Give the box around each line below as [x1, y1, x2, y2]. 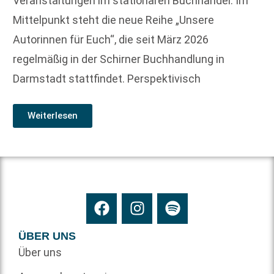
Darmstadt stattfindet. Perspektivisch [13, 72, 201, 86]
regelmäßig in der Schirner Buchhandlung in [13, 53, 224, 66]
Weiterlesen [28, 110, 78, 122]
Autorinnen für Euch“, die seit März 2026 [13, 33, 209, 46]
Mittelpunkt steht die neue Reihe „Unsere [13, 13, 214, 27]
